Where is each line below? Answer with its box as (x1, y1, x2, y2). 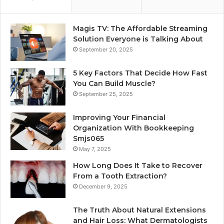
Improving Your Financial (73, 112, 165, 122)
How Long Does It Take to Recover (73, 160, 202, 170)
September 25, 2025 (79, 90, 133, 97)
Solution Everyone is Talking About (73, 34, 203, 43)
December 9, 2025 (79, 182, 127, 190)
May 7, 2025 (79, 145, 111, 152)
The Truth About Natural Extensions (73, 205, 206, 214)
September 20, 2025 (79, 45, 133, 53)
